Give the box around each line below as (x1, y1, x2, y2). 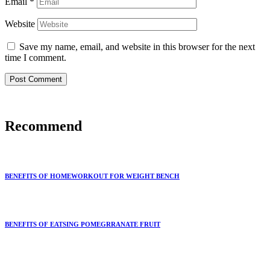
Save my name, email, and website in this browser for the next (19, 42, 255, 52)
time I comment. (5, 52, 66, 63)
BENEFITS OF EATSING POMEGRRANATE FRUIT (5, 220, 160, 228)
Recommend (5, 118, 82, 134)
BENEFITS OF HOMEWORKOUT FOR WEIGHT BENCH (5, 172, 180, 180)
